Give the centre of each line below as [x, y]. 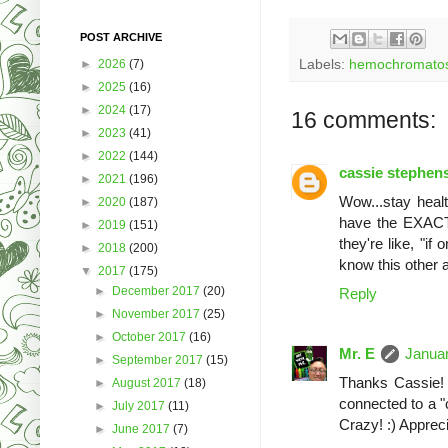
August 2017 [148, 382]
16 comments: [363, 119]
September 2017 [159, 359]
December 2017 [158, 290]
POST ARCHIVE [121, 36]
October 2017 [151, 336]
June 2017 [143, 428]
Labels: [324, 64]
